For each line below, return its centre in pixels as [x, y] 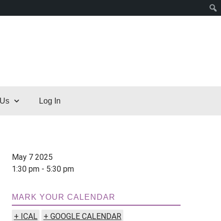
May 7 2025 [32, 157]
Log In [50, 101]
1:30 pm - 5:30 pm [43, 169]
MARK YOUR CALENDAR [64, 197]
